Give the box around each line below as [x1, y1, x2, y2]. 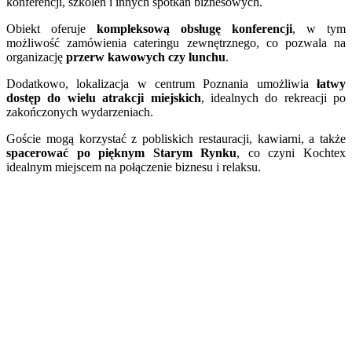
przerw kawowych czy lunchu [66, 50, 225, 64]
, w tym [292, 22, 346, 36]
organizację [6, 50, 66, 64]
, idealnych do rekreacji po [200, 91, 346, 105]
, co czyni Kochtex [236, 146, 346, 160]
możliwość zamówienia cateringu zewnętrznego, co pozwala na [6, 36, 346, 50]
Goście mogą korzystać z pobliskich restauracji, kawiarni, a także [6, 132, 346, 146]
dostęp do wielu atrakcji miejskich [6, 91, 201, 105]
